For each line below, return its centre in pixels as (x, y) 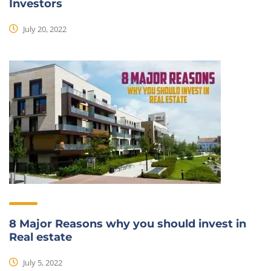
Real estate (41, 237)
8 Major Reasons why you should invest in (128, 224)
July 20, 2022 (44, 29)
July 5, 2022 (42, 262)
